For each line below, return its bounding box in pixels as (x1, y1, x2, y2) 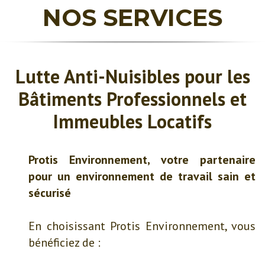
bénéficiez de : (28, 235, 101, 250)
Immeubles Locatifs (53, 109, 212, 134)
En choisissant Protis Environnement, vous (28, 218, 256, 234)
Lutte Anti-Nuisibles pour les (15, 64, 250, 89)
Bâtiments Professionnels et (18, 86, 247, 111)
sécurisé (28, 185, 71, 201)
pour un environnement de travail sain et (28, 169, 256, 184)
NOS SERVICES (43, 3, 222, 32)
